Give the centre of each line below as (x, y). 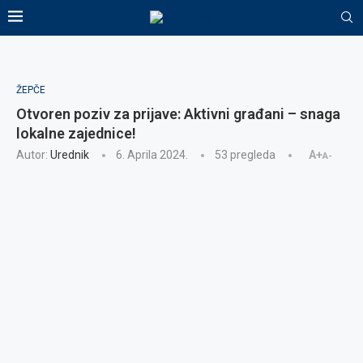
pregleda (252, 155)
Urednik (70, 155)
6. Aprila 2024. (152, 155)
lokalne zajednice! (76, 133)
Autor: (33, 155)
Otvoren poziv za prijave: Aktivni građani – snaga (178, 114)
